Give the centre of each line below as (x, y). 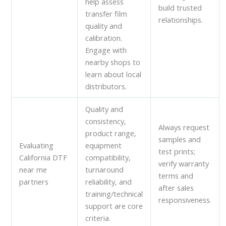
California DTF (43, 157)
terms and (176, 175)
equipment (104, 145)
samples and (180, 139)
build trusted (180, 7)
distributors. (106, 86)
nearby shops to (113, 62)
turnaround (105, 169)
